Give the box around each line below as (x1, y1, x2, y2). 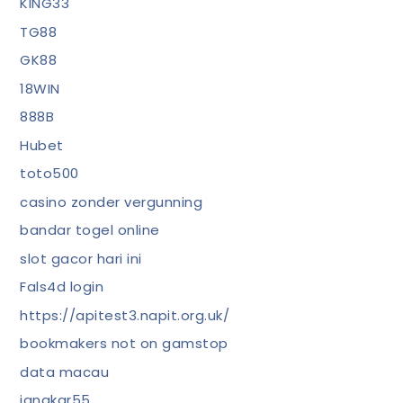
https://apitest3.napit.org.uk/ (20, 305, 230, 325)
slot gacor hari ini (20, 248, 142, 268)
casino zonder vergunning (20, 192, 203, 211)
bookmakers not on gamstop (20, 334, 228, 353)
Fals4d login (20, 277, 104, 296)
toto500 (20, 164, 79, 183)
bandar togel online (20, 220, 160, 239)
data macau (20, 362, 110, 381)
